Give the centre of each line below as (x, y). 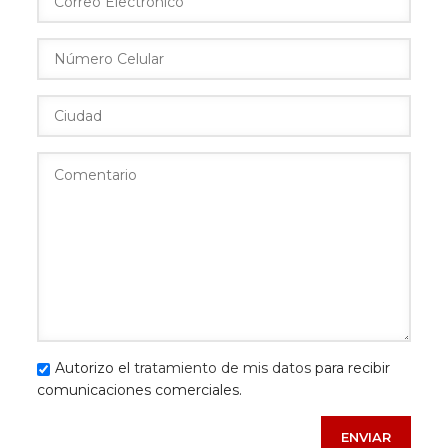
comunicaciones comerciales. (139, 390)
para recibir (350, 368)
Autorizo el (94, 368)
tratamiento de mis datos (222, 368)
